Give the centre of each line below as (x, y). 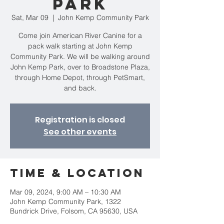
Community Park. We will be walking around (80, 56)
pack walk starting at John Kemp (80, 46)
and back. (80, 88)
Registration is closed (80, 120)
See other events (80, 132)
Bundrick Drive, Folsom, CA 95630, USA (74, 211)
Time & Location (77, 173)
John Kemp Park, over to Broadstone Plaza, (80, 67)
